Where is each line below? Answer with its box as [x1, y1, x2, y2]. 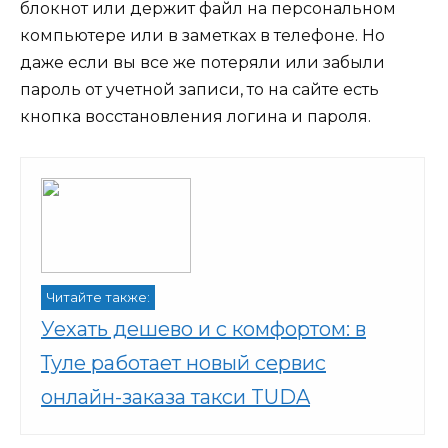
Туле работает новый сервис [41, 350, 326, 375]
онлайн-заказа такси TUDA [41, 384, 310, 409]
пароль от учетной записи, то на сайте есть [20, 79, 379, 99]
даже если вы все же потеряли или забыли [20, 52, 385, 72]
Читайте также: [46, 289, 150, 305]
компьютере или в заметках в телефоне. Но [20, 25, 385, 45]
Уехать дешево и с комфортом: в [41, 316, 366, 341]
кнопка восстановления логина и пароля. [20, 106, 371, 126]
